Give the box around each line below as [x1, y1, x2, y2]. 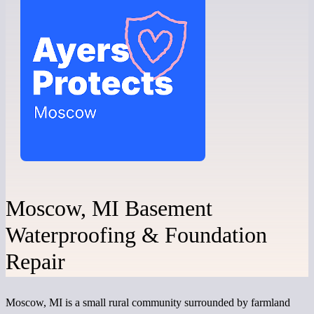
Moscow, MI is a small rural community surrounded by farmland [6, 296, 290, 308]
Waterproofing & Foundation [6, 222, 267, 247]
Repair [6, 249, 65, 274]
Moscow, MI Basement [6, 196, 212, 221]
